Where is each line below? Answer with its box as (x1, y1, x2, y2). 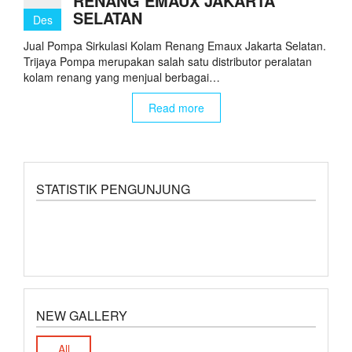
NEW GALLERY (36, 306, 127, 325)
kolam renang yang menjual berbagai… (24, 69, 220, 86)
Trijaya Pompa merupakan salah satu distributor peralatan (24, 53, 312, 70)
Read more (148, 100, 204, 116)
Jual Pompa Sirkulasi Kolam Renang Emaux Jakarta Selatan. (24, 38, 326, 54)
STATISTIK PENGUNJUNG (36, 180, 190, 199)
